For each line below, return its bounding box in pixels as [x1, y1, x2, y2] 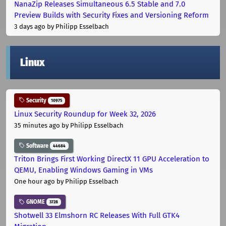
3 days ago [14, 22, 45, 30]
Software [25, 142, 50, 149]
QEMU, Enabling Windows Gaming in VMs [14, 165, 153, 175]
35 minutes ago [14, 121, 60, 129]
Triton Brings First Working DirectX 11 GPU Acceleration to [14, 154, 209, 164]
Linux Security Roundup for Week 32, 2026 [14, 109, 156, 119]
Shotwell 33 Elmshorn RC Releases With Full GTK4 [14, 211, 180, 220]
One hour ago [14, 178, 55, 186]
